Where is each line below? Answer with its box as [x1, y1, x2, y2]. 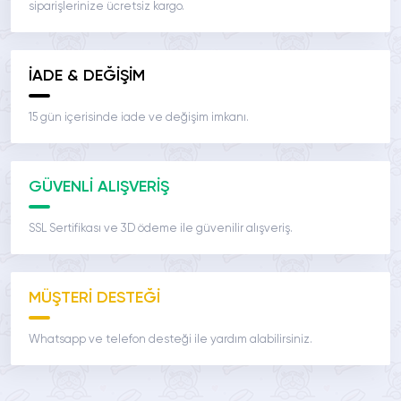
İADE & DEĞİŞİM [29, 68, 145, 85]
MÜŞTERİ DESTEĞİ [29, 290, 160, 307]
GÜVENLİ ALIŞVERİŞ [29, 179, 169, 196]
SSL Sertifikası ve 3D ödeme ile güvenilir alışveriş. [29, 223, 293, 235]
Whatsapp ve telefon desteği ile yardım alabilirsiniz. [29, 334, 312, 346]
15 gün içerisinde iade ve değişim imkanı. [29, 112, 249, 124]
